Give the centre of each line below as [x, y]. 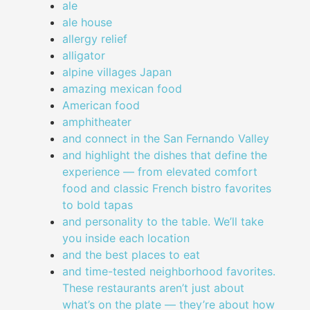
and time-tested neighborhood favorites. [169, 272]
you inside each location [126, 238]
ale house [87, 22]
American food [101, 106]
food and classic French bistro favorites [167, 189]
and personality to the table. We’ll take [163, 222]
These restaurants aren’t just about [153, 288]
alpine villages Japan [117, 72]
